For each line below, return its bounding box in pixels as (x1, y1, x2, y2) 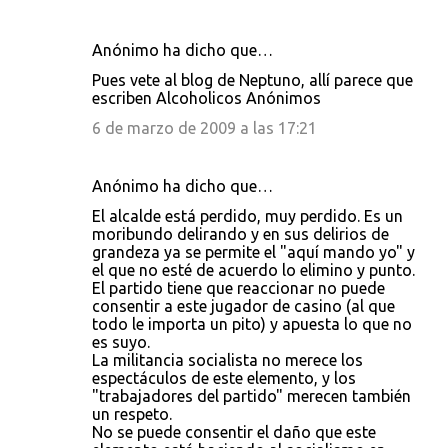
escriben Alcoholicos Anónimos (92, 89, 321, 107)
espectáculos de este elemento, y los (92, 369, 356, 387)
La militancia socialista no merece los (92, 351, 363, 369)
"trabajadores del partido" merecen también (92, 387, 411, 405)
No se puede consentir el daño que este (92, 423, 376, 441)
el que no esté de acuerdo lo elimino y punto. (92, 261, 415, 279)
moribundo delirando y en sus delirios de (92, 225, 389, 243)
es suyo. (92, 333, 150, 351)
